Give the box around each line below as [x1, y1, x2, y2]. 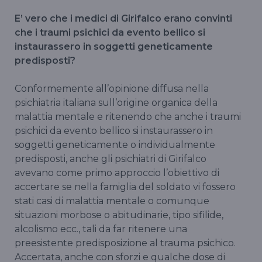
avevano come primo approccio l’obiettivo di [15, 167, 219, 179]
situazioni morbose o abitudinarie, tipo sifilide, [15, 209, 223, 221]
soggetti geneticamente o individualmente [15, 139, 215, 151]
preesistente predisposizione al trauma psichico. [15, 237, 236, 249]
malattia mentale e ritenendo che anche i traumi [15, 111, 241, 123]
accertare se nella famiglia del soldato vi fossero [15, 181, 236, 193]
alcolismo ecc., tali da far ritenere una [15, 223, 187, 235]
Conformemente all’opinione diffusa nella [15, 83, 209, 95]
